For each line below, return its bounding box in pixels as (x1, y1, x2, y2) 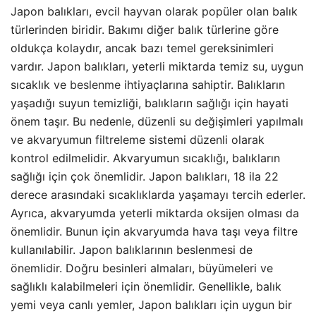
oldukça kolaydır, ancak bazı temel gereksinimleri (11, 40, 274, 55)
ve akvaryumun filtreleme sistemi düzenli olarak (11, 132, 265, 147)
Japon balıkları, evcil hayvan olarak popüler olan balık (11, 4, 298, 18)
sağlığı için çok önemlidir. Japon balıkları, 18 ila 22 (11, 169, 279, 183)
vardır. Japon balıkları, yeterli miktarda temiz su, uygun (11, 59, 303, 73)
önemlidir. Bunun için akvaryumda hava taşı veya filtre (11, 224, 298, 238)
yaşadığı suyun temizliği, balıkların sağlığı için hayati (11, 95, 288, 110)
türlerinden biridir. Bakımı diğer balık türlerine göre (11, 22, 279, 37)
